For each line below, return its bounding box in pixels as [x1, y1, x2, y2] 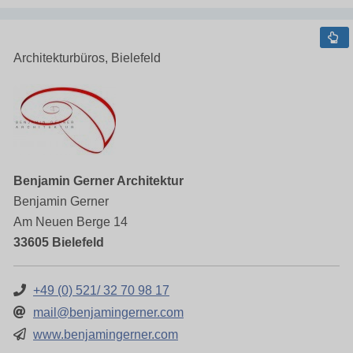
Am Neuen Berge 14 [13, 215, 128, 229]
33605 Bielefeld [13, 236, 104, 249]
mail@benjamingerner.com [33, 306, 184, 319]
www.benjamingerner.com [33, 328, 178, 341]
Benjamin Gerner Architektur [13, 174, 184, 188]
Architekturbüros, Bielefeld [13, 51, 161, 65]
